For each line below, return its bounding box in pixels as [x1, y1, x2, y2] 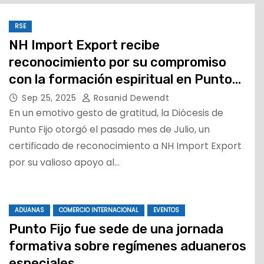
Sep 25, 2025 [22, 91, 79, 104]
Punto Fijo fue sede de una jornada [9, 221, 223, 237]
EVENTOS [153, 206, 179, 215]
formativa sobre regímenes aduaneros [9, 238, 246, 255]
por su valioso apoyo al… [9, 155, 120, 169]
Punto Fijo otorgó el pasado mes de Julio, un [9, 122, 210, 136]
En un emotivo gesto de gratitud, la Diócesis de [9, 105, 223, 120]
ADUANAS [15, 206, 44, 215]
